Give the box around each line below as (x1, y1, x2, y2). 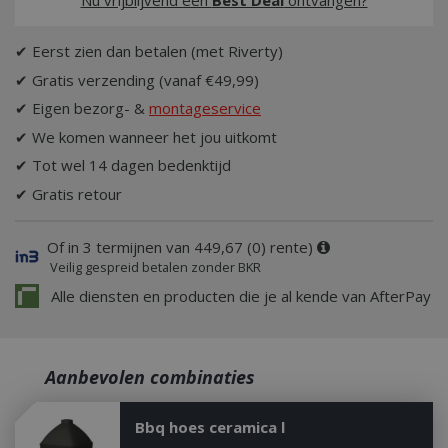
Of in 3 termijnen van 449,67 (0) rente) (46, 236, 313, 257)
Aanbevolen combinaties (45, 365, 255, 389)
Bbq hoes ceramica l (134, 417, 285, 437)
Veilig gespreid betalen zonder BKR (46, 257, 261, 276)
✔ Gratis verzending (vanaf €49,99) (15, 69, 259, 90)
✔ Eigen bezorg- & (15, 98, 149, 118)
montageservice (149, 98, 261, 118)
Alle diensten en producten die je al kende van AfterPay (46, 286, 431, 306)
